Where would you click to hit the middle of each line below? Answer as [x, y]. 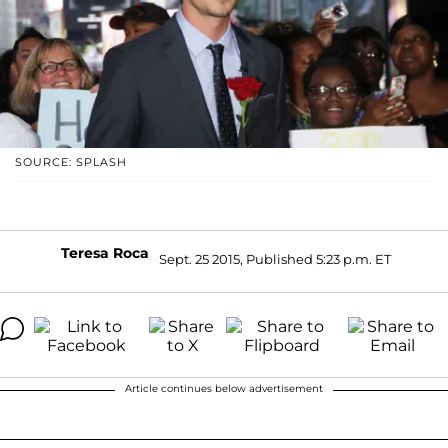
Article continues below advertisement [224, 388]
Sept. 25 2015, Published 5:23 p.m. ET [275, 259]
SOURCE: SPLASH [71, 161]
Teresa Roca [105, 252]
